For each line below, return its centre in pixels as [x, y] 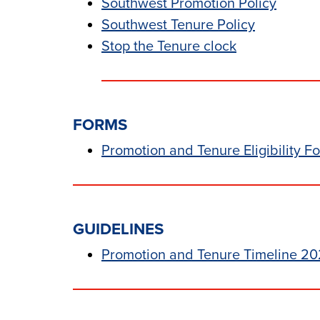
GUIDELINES [118, 229]
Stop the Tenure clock [169, 46]
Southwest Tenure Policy [178, 25]
